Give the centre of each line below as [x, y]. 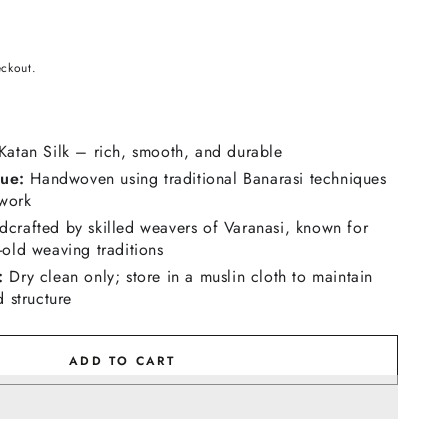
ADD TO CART [122, 360]
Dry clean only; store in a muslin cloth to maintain [188, 276]
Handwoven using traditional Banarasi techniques [205, 178]
